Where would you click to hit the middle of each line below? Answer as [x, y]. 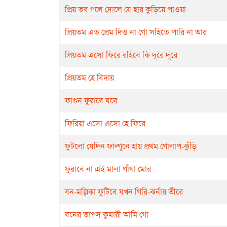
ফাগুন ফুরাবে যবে [91, 101]
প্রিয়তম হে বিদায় [89, 78]
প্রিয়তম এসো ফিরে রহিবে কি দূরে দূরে [121, 55]
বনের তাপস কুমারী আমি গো [107, 215]
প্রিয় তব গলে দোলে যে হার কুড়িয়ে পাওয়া [125, 9]
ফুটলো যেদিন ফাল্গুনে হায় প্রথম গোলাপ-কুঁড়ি [131, 146]
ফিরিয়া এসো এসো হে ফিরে [105, 123]
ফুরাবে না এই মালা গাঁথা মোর [108, 169]
